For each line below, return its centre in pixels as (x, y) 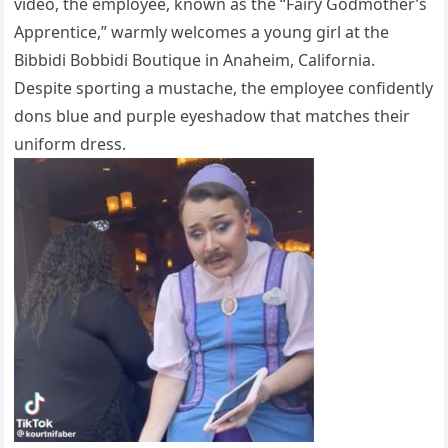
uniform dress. (70, 144)
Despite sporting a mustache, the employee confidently (224, 88)
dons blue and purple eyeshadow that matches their (212, 116)
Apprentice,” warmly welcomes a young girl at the (202, 32)
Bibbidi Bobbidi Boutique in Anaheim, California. (195, 60)
